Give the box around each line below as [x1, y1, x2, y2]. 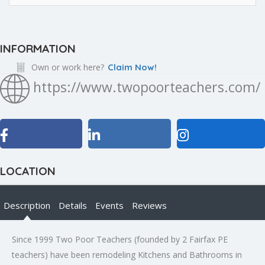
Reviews [132, 199, 167, 211]
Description [4, 199, 50, 211]
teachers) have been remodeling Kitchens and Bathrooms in [12, 249, 242, 260]
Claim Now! [108, 62, 157, 73]
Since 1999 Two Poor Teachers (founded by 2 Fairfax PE [12, 234, 228, 245]
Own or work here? [31, 62, 104, 73]
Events [95, 199, 124, 211]
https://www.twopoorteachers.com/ [33, 77, 260, 97]
